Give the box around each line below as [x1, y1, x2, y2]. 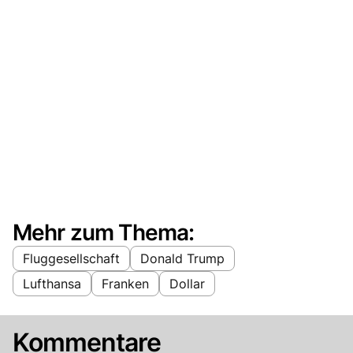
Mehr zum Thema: [13, 218, 195, 246]
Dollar [169, 275, 205, 292]
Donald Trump [140, 250, 225, 266]
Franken [102, 275, 149, 292]
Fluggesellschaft [23, 250, 120, 266]
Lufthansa [23, 275, 81, 292]
